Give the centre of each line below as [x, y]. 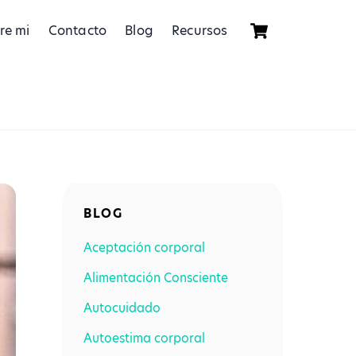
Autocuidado [122, 308]
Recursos [200, 30]
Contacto [77, 30]
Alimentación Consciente [156, 277]
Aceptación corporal [145, 247]
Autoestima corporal [145, 339]
